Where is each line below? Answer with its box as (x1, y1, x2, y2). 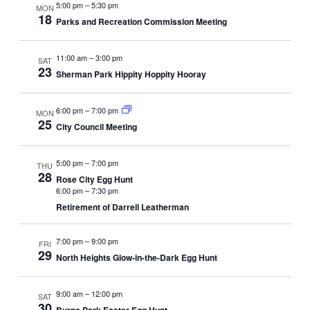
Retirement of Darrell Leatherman (55, 201, 189, 214)
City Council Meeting (55, 120, 137, 134)
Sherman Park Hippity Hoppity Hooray (55, 68, 206, 81)
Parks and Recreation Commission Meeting (55, 15, 227, 28)
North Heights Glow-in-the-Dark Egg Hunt (55, 251, 217, 264)
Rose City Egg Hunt (55, 173, 133, 186)
